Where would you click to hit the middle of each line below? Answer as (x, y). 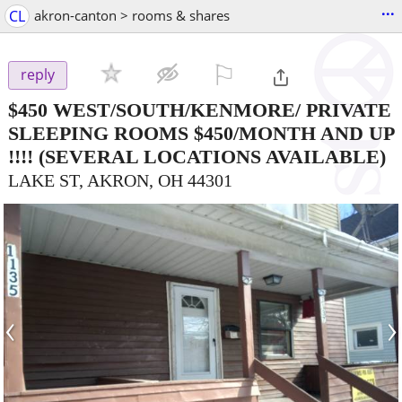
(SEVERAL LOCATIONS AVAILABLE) (210, 156)
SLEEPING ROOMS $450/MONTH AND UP (201, 133)
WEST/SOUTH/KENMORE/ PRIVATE (222, 109)
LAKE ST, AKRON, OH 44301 (120, 180)
